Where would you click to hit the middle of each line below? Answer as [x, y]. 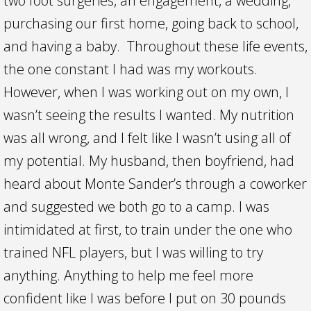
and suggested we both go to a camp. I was [136, 207]
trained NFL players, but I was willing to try [133, 252]
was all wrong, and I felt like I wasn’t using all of [147, 138]
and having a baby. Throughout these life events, [155, 46]
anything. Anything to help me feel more [128, 275]
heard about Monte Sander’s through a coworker [155, 184]
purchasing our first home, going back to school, [151, 23]
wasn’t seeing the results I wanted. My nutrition [149, 115]
